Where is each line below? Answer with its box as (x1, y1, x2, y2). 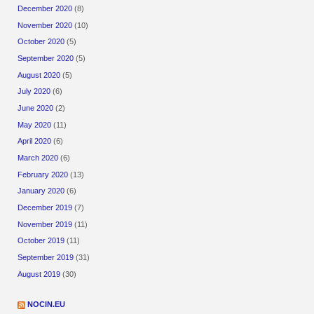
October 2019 (18, 236, 65, 245)
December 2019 (18, 203, 73, 212)
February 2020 (18, 170, 69, 179)
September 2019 (18, 252, 74, 261)
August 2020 (18, 70, 61, 79)
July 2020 (18, 87, 51, 96)
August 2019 (18, 269, 61, 278)
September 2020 (18, 54, 74, 62)
